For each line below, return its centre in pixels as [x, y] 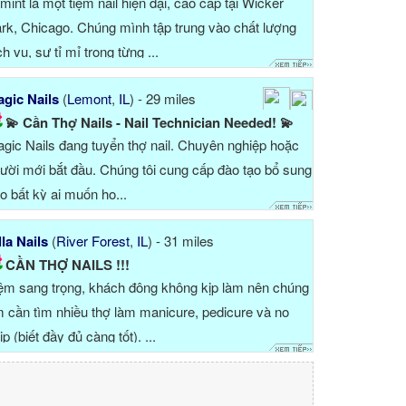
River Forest [92, 241]
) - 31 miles [180, 241]
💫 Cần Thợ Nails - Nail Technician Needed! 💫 [149, 123]
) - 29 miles [162, 99]
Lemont [89, 99]
